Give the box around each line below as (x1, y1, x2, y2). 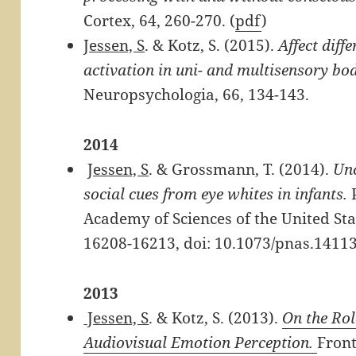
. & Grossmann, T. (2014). (149, 158, 334, 180)
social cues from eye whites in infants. (83, 183, 348, 204)
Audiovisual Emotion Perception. (83, 331, 314, 353)
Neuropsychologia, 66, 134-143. (83, 83, 310, 105)
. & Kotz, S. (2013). (149, 307, 283, 328)
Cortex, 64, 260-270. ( (83, 10, 236, 31)
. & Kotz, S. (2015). (145, 34, 279, 56)
